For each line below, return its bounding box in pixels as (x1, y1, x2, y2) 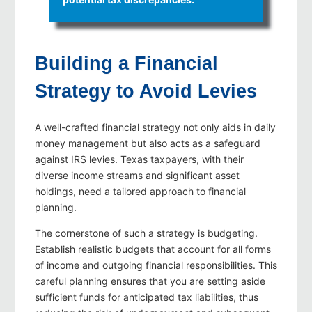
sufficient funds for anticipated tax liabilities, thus (35, 291, 258, 304)
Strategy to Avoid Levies (35, 81, 257, 102)
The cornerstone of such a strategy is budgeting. (35, 227, 258, 240)
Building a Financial (35, 53, 218, 75)
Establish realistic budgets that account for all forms (35, 243, 271, 256)
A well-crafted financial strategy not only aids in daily (35, 121, 276, 134)
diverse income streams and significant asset (35, 169, 240, 182)
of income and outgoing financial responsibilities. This (35, 259, 277, 272)
